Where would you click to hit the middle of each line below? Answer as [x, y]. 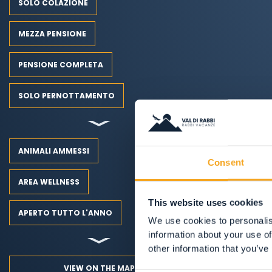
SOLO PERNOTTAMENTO [66, 96]
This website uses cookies [206, 202]
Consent [226, 162]
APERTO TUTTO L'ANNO [65, 213]
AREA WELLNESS [49, 182]
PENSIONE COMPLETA [61, 65]
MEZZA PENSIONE [52, 34]
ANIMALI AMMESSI [54, 151]
